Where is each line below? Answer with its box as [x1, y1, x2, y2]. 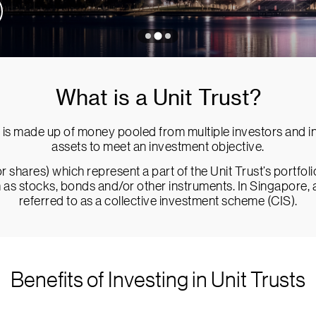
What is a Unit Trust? [55, 87, 261, 109]
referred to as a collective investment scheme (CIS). [18, 195, 298, 207]
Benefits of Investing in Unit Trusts [11, 269, 305, 291]
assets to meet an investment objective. [51, 140, 265, 153]
